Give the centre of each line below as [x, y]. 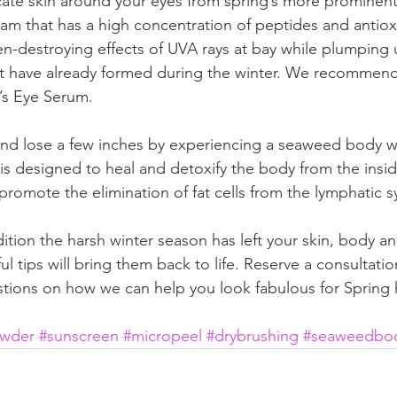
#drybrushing [253, 335]
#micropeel [163, 335]
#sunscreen [79, 335]
